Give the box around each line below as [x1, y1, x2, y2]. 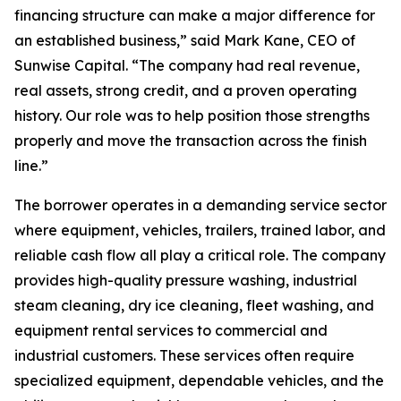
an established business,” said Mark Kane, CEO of [14, 31, 355, 50]
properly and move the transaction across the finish [14, 132, 367, 150]
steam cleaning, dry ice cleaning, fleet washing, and [14, 296, 374, 315]
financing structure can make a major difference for [14, 6, 375, 25]
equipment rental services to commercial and [14, 321, 328, 340]
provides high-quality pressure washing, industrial [14, 271, 357, 290]
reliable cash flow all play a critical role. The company [14, 246, 386, 265]
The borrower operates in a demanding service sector [14, 196, 387, 215]
